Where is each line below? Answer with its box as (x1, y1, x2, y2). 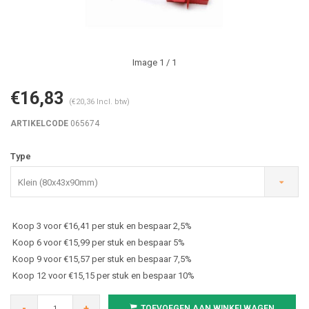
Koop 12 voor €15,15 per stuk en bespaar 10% (12, 270, 195, 281)
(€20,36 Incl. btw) (69, 97, 130, 106)
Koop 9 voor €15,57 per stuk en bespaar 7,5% (12, 254, 192, 264)
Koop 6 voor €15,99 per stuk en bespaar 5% (12, 237, 185, 248)
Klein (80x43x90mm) (18, 177, 98, 188)
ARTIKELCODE (10, 119, 68, 128)
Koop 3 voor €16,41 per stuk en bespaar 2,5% (12, 221, 192, 231)
